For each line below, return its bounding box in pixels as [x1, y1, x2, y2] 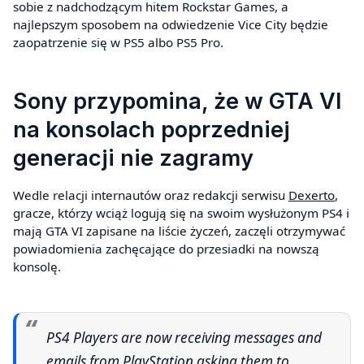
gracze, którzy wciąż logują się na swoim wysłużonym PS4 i [13, 205, 349, 222]
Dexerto [288, 187, 335, 204]
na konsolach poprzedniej [13, 115, 290, 143]
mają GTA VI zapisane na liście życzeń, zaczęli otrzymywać [13, 223, 345, 240]
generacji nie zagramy [13, 144, 253, 171]
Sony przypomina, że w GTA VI [13, 87, 342, 115]
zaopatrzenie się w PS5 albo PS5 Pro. [13, 34, 223, 51]
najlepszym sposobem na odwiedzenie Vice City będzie [13, 16, 328, 33]
